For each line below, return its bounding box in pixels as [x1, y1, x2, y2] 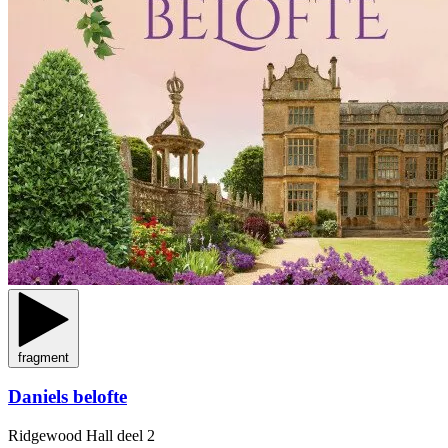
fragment [18, 349, 69, 365]
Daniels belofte [8, 386, 127, 408]
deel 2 [117, 426, 155, 444]
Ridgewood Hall [8, 426, 117, 444]
